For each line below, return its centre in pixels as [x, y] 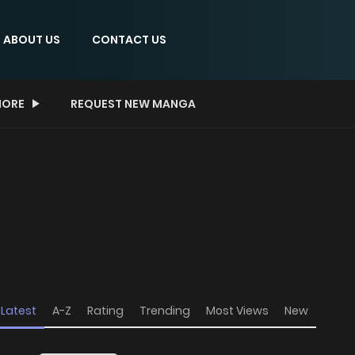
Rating [105, 310]
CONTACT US [129, 39]
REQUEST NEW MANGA [133, 103]
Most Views [237, 310]
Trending [165, 310]
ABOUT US [32, 39]
